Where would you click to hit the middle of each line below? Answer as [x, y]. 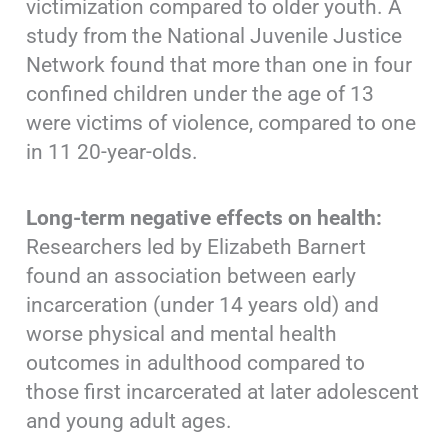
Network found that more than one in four [219, 64]
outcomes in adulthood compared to [196, 362]
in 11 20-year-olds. [112, 151]
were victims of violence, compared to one [221, 122]
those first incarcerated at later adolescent [223, 391]
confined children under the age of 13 [200, 93]
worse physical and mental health [182, 333]
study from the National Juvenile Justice [214, 35]
